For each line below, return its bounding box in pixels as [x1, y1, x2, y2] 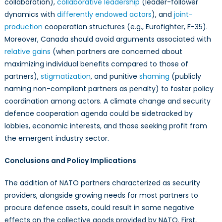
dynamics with [4, 9, 57, 19]
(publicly [169, 71, 201, 81]
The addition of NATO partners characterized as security [4, 178, 200, 188]
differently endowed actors [56, 9, 152, 19]
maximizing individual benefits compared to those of [4, 59, 188, 69]
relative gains [4, 47, 51, 56]
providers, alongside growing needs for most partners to [4, 190, 198, 200]
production [4, 22, 43, 32]
